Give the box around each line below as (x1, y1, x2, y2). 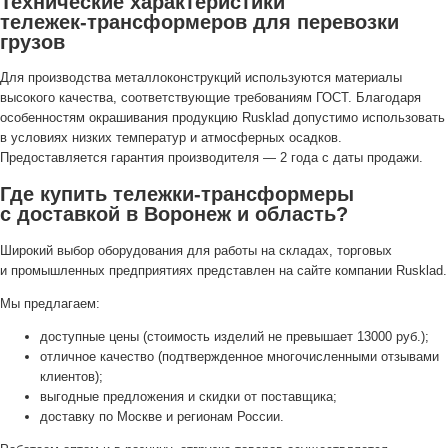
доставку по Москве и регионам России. (40, 408, 284, 424)
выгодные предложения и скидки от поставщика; (40, 388, 337, 404)
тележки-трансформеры (113, 183, 354, 206)
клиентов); (40, 368, 103, 384)
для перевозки (247, 10, 399, 33)
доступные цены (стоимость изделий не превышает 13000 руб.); (40, 328, 429, 344)
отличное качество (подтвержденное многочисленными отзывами (40, 348, 439, 364)
